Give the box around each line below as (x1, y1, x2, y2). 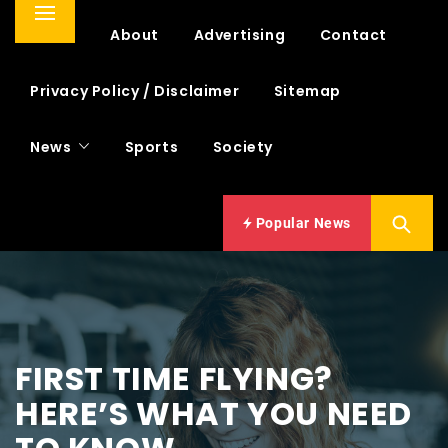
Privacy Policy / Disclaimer (30, 80, 240, 101)
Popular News (252, 214, 351, 231)
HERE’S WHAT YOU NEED (15, 390, 413, 436)
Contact (319, 24, 388, 45)
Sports (124, 136, 179, 157)
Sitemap (273, 80, 342, 101)
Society (212, 136, 274, 157)
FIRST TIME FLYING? (15, 355, 333, 401)
